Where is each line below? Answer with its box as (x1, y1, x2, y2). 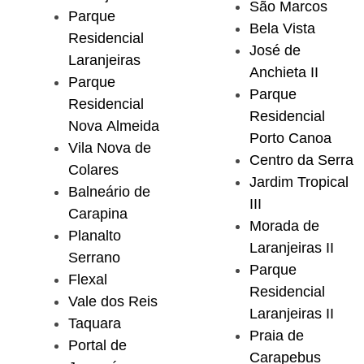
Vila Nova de (68, 140, 151, 157)
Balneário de (68, 184, 150, 201)
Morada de (249, 218, 319, 235)
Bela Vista (249, 20, 315, 37)
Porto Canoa (249, 130, 331, 147)
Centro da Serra (249, 152, 353, 169)
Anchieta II (249, 64, 318, 81)
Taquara (68, 315, 121, 332)
